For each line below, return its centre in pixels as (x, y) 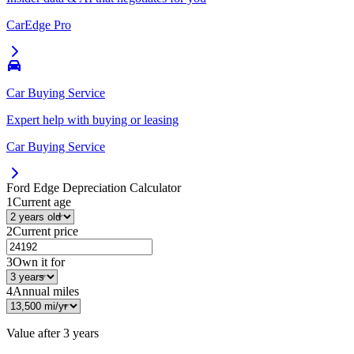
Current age (42, 202)
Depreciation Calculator (120, 188)
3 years (81, 333)
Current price (45, 232)
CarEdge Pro (39, 25)
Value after (35, 333)
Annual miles (46, 292)
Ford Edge (33, 188)
